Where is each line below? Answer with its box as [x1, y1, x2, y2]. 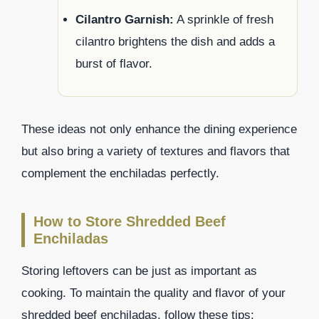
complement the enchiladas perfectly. [21, 166, 219, 180]
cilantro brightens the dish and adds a [75, 34, 275, 48]
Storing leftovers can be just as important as [21, 263, 257, 278]
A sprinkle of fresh [174, 12, 273, 26]
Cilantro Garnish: [75, 12, 174, 26]
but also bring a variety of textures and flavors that [21, 144, 290, 158]
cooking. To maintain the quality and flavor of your [21, 286, 286, 300]
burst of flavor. [75, 56, 152, 70]
